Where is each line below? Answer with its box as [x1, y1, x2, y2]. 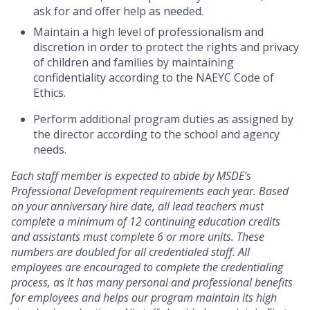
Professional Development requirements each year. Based [11, 183, 289, 199]
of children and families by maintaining [33, 55, 234, 71]
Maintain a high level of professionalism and [33, 24, 264, 40]
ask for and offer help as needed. [33, 3, 203, 19]
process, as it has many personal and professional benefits [11, 275, 293, 291]
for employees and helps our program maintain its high [11, 290, 277, 306]
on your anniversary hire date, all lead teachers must [11, 199, 264, 215]
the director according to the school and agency [33, 127, 280, 143]
